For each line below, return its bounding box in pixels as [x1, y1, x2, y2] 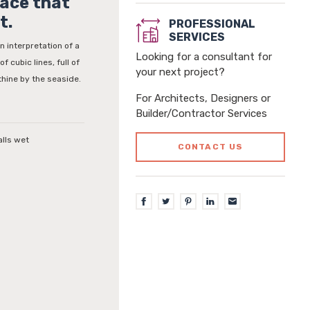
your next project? [136, 66, 225, 78]
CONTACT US [177, 142, 244, 152]
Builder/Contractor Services [136, 107, 267, 120]
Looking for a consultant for [136, 51, 272, 63]
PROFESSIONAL [169, 17, 255, 30]
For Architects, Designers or [136, 92, 271, 104]
